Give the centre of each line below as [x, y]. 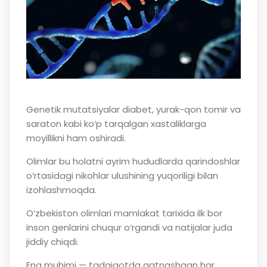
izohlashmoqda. [61, 190]
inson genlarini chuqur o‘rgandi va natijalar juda [129, 228]
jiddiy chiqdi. [52, 242]
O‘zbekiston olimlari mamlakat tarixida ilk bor [124, 213]
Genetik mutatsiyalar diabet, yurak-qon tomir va [133, 110]
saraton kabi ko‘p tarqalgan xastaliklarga [116, 124]
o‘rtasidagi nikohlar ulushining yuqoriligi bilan [122, 176]
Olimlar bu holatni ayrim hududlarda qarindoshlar [133, 162]
